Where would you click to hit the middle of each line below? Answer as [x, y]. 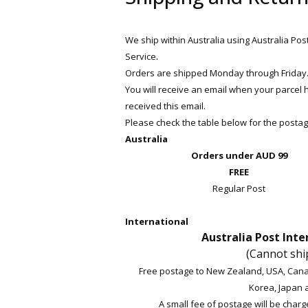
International [157, 221]
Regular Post [239, 188]
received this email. [165, 106]
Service [141, 56]
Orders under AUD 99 [239, 155]
